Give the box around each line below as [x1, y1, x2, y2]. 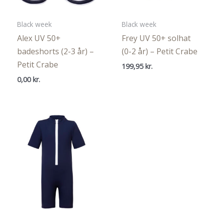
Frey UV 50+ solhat [122, 33, 191, 44]
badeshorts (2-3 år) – [17, 46, 94, 57]
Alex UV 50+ [17, 33, 61, 44]
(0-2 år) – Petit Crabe [122, 46, 197, 57]
